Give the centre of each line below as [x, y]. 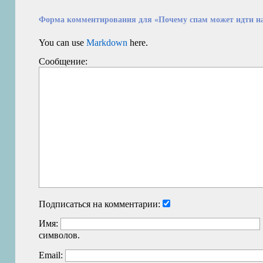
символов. [60, 235]
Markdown [107, 42]
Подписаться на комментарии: [100, 204]
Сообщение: [63, 62]
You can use [63, 42]
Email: [51, 255]
